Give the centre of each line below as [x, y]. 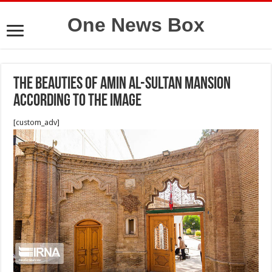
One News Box [136, 25]
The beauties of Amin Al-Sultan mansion [122, 84]
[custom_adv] [37, 122]
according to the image [78, 101]
